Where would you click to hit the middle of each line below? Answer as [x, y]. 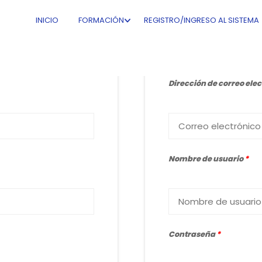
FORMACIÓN [101, 20]
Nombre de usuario [206, 159]
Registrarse [212, 52]
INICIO [47, 20]
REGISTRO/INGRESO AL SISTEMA [201, 20]
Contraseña [192, 234]
